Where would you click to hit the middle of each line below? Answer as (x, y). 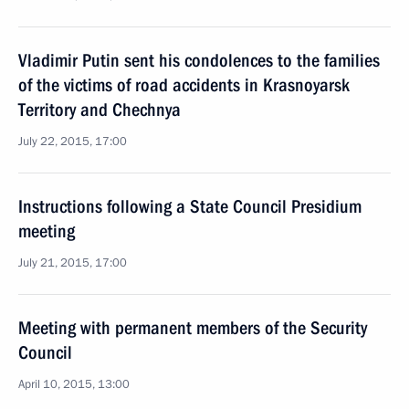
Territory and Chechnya (100, 110)
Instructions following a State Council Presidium (190, 206)
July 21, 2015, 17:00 (73, 263)
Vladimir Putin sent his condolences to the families (199, 60)
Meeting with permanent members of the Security (193, 328)
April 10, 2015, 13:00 (74, 384)
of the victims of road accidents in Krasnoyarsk (184, 85)
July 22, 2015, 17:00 (73, 142)
